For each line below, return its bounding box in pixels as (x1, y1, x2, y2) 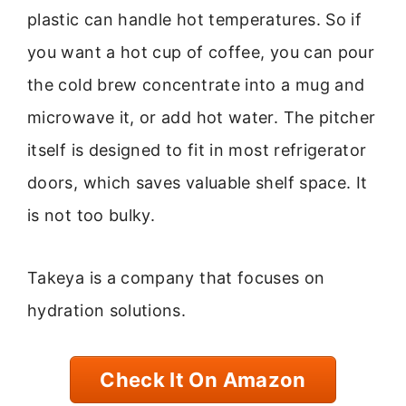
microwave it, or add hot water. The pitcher (27, 108, 376, 128)
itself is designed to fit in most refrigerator (27, 140, 367, 160)
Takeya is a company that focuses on (27, 267, 325, 287)
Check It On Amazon (100, 367, 306, 391)
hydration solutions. (27, 300, 187, 320)
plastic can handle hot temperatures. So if (27, 10, 362, 30)
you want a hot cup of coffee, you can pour (27, 43, 375, 63)
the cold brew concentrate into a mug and (27, 75, 365, 95)
